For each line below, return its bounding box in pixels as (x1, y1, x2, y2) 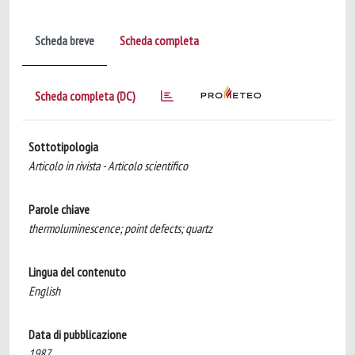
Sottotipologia (29, 139, 98, 155)
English (29, 283, 60, 299)
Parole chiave (29, 201, 90, 217)
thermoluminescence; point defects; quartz (29, 220, 212, 236)
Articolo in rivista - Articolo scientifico (29, 158, 188, 174)
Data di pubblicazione (29, 326, 127, 342)
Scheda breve (35, 32, 94, 48)
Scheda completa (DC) (35, 88, 136, 104)
